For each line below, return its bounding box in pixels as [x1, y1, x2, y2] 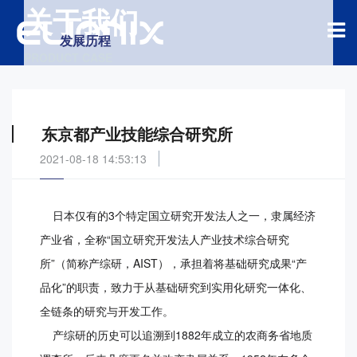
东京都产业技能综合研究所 [41, 122, 233, 146]
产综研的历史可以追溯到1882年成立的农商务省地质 [40, 327, 312, 343]
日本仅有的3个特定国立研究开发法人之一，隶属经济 [40, 207, 316, 224]
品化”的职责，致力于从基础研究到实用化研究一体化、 [40, 279, 312, 296]
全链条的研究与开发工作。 [40, 303, 174, 320]
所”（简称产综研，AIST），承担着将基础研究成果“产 [40, 255, 307, 272]
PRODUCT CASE [24, 49, 112, 66]
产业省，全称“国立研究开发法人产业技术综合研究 [40, 231, 289, 248]
